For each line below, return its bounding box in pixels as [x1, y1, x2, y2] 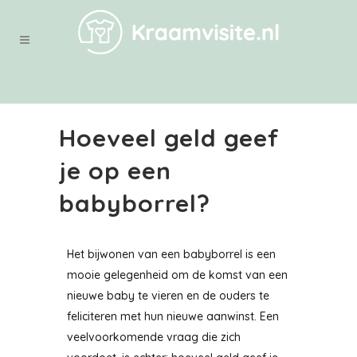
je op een [59, 155, 171, 186]
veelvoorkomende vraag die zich [67, 330, 241, 344]
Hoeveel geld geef [59, 123, 280, 153]
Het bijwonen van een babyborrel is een [67, 247, 276, 261]
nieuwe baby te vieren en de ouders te [67, 288, 269, 303]
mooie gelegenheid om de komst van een [67, 268, 288, 282]
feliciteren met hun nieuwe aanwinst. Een [67, 309, 279, 324]
